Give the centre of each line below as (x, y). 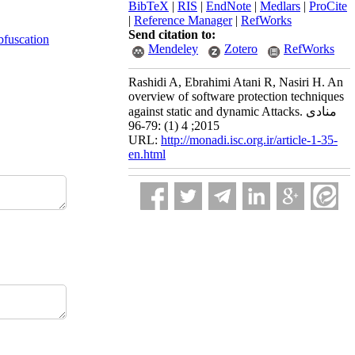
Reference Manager (183, 20)
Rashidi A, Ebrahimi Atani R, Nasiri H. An (236, 82)
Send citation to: (172, 34)
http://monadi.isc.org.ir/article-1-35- (249, 140)
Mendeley (173, 49)
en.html (147, 154)
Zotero (241, 49)
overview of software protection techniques (236, 96)
